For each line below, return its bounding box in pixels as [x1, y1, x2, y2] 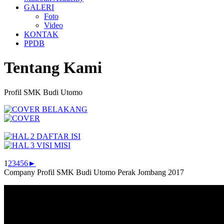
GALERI [24, 3, 54, 11]
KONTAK [24, 30, 58, 38]
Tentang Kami [4, 58, 102, 77]
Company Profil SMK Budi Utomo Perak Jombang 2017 [4, 167, 184, 176]
